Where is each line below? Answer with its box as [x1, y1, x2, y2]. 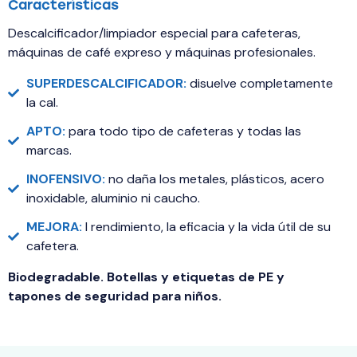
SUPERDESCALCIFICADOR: [25, 75, 186, 92]
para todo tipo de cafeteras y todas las [68, 123, 301, 140]
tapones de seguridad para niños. [8, 288, 222, 305]
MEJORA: [25, 218, 82, 236]
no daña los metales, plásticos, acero [104, 171, 324, 188]
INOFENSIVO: [25, 171, 105, 188]
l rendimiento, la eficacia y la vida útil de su [81, 218, 331, 236]
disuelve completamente [186, 75, 333, 92]
